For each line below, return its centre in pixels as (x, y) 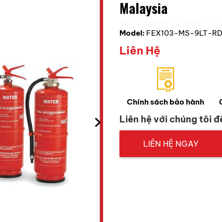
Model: (133, 33)
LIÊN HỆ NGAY (171, 143)
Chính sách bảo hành (166, 102)
